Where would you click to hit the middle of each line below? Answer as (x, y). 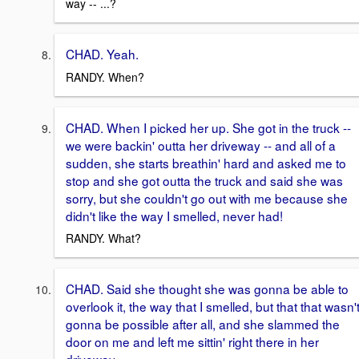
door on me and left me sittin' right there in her (192, 342)
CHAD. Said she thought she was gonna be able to (207, 289)
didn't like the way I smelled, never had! (174, 215)
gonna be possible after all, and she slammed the (203, 324)
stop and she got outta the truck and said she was (204, 180)
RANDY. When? (105, 77)
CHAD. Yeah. (102, 53)
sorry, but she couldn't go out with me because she (207, 198)
